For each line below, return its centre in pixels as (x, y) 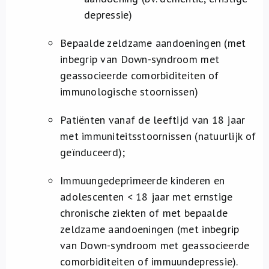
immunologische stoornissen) (129, 92)
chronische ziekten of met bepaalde (144, 213)
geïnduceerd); (93, 152)
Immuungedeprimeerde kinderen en (143, 180)
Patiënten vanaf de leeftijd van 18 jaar (153, 120)
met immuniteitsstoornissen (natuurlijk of (158, 136)
